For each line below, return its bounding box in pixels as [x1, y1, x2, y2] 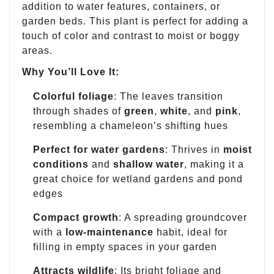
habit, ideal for [154, 227, 228, 238]
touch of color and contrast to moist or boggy [22, 31, 240, 41]
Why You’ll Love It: [22, 67, 119, 78]
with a [33, 227, 65, 238]
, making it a [184, 159, 244, 170]
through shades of [33, 106, 124, 117]
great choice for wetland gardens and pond [33, 174, 243, 185]
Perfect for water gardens [33, 144, 165, 155]
